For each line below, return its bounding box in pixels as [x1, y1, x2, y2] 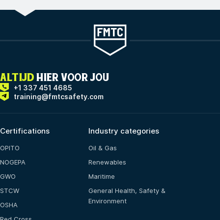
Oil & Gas [88, 144, 117, 152]
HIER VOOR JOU [34, 72, 110, 82]
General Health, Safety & [88, 187, 165, 195]
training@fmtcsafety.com [14, 92, 104, 101]
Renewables [88, 158, 126, 166]
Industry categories [88, 126, 159, 136]
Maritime [88, 172, 115, 181]
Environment [88, 197, 127, 205]
